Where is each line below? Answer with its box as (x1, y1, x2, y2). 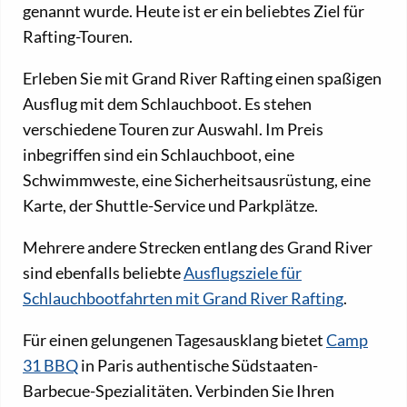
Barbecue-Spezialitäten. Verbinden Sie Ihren (23, 380, 334, 401)
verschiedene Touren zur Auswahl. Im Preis (23, 118, 323, 139)
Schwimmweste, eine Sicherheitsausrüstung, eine (23, 169, 371, 190)
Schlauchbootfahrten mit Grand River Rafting (23, 287, 343, 308)
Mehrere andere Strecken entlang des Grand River (23, 236, 372, 257)
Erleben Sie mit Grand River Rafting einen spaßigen (23, 67, 382, 88)
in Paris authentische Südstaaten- (78, 354, 318, 375)
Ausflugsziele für (184, 262, 302, 283)
